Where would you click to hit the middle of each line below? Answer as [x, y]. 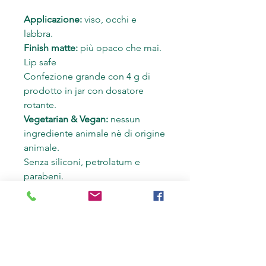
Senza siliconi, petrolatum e [82, 162]
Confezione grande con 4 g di [87, 76]
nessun [124, 119]
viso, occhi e [109, 19]
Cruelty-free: [51, 190]
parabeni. [45, 176]
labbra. [38, 34]
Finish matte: [51, 48]
